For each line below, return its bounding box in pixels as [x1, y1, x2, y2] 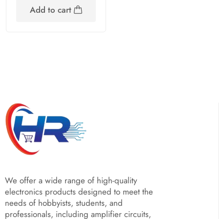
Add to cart [29, 3, 74, 16]
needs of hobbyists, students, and [5, 197, 123, 209]
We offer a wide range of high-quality [5, 174, 137, 186]
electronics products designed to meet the [5, 185, 153, 197]
